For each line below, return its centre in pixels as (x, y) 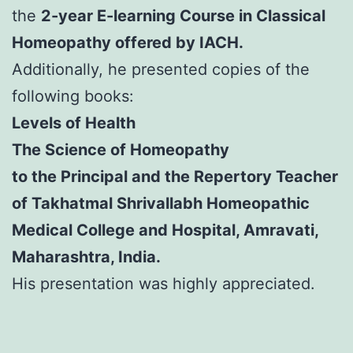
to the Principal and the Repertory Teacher (175, 176)
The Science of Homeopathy (121, 149)
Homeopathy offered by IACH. (128, 42)
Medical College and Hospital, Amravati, (165, 230)
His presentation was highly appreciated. (163, 283)
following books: (73, 96)
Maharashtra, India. (86, 256)
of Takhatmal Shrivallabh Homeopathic (161, 203)
